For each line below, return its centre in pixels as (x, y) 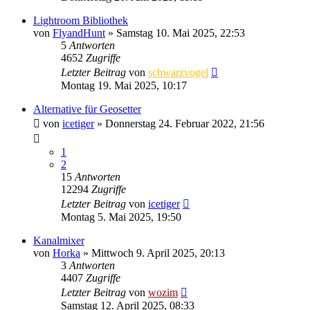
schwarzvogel (178, 72)
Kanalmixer (59, 240)
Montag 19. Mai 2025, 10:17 (124, 85)
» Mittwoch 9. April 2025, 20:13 (153, 253)
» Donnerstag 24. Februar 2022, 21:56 (179, 123)
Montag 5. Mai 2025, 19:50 (121, 217)
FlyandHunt (79, 33)
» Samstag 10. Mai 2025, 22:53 (175, 33)
